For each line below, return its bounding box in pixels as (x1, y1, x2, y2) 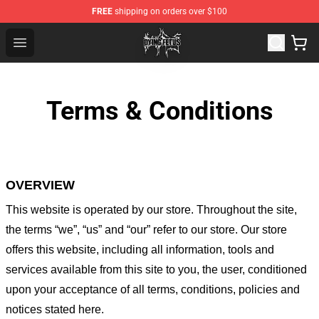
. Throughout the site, (191, 204, 297, 216)
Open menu (19, 35, 77, 48)
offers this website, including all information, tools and (6, 244, 274, 256)
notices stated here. (6, 303, 104, 315)
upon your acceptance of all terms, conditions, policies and (6, 283, 300, 296)
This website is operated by (6, 204, 147, 216)
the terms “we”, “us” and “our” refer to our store (6, 224, 235, 236)
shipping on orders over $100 (113, 6, 227, 16)
